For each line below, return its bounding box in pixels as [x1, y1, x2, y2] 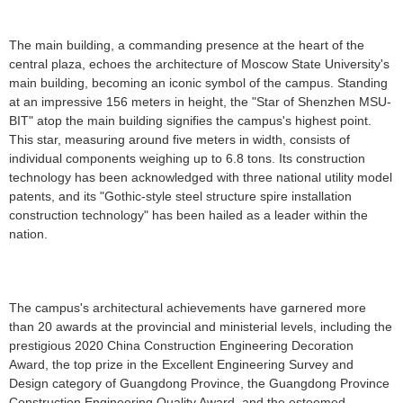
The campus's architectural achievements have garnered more [9, 300, 366, 316]
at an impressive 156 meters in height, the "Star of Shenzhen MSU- [9, 94, 391, 110]
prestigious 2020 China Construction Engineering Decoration [9, 338, 354, 354]
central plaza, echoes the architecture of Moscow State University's [9, 57, 390, 72]
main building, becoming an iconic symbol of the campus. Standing [9, 76, 388, 91]
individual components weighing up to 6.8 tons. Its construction [9, 151, 365, 166]
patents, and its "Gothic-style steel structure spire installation [9, 189, 352, 204]
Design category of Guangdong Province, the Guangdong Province [9, 376, 390, 391]
